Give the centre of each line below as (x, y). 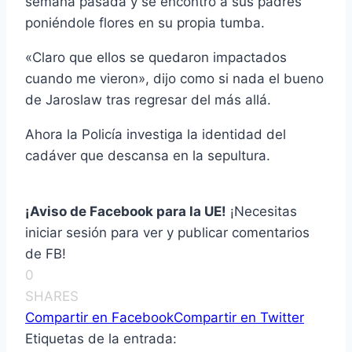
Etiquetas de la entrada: (101, 339)
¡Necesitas (262, 212)
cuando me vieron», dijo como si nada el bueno (174, 79)
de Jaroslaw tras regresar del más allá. (148, 100)
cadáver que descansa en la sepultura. (148, 156)
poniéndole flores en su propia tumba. (145, 23)
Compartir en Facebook (99, 318)
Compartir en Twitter (239, 318)
